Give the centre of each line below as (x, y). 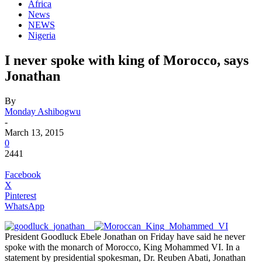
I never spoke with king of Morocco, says (127, 60)
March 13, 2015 (34, 132)
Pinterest (20, 195)
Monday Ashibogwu (43, 111)
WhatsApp (25, 206)
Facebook (23, 174)
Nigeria (42, 35)
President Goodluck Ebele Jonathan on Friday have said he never (125, 236)
